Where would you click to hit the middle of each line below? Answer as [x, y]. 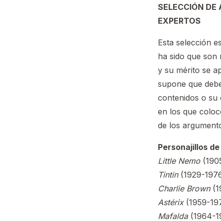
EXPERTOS [179, 21]
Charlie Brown [184, 188]
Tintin [168, 175]
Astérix [171, 202]
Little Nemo [179, 161]
